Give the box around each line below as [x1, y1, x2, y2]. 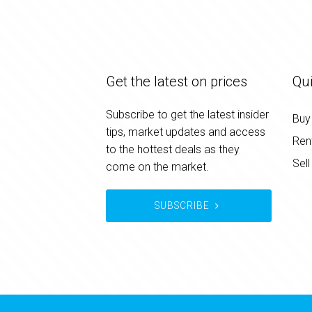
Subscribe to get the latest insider [106, 108, 269, 121]
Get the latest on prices [106, 73, 247, 90]
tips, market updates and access [106, 125, 265, 139]
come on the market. [106, 160, 209, 173]
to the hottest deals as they [106, 143, 240, 156]
